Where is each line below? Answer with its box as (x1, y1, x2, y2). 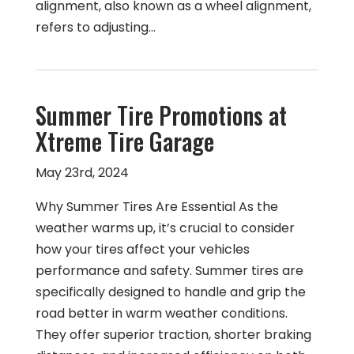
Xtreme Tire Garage (35, 123, 214, 159)
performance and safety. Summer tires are (35, 262, 303, 280)
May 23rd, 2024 (35, 164, 129, 182)
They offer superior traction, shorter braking (35, 326, 311, 344)
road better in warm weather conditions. (35, 304, 288, 322)
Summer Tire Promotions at (35, 97, 287, 133)
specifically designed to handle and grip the (35, 283, 306, 301)
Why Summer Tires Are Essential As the (35, 198, 278, 216)
